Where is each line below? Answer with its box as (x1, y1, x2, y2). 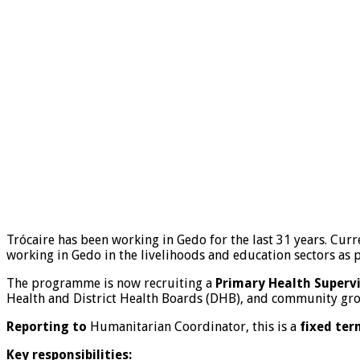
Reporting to (6, 318, 87, 334)
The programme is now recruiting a (6, 275, 215, 291)
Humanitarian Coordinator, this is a (87, 318, 300, 334)
